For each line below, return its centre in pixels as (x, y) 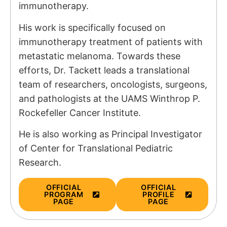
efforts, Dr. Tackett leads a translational (104, 70)
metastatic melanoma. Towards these (100, 56)
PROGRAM (64, 194)
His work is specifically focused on (92, 27)
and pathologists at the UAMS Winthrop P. (109, 98)
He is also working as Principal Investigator (110, 134)
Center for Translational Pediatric (102, 148)
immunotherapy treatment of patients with (111, 42)
